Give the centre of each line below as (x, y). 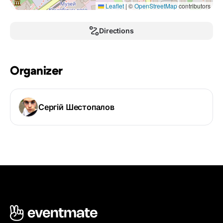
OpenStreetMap (156, 6)
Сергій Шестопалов (76, 107)
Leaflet (114, 6)
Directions (116, 31)
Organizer (36, 71)
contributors (194, 6)
